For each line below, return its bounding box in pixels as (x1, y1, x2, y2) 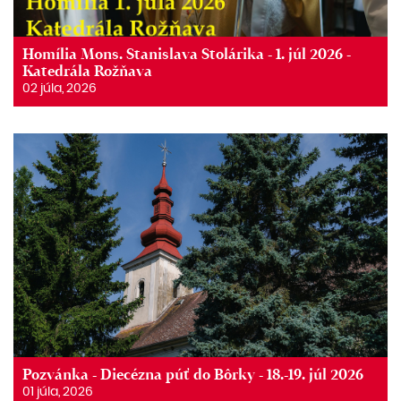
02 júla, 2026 (22, 81, 97, 95)
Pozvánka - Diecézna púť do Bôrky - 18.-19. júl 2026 (22, 364, 363, 384)
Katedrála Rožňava (22, 61, 152, 81)
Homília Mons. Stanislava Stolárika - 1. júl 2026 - (22, 44, 351, 64)
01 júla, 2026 (22, 385, 93, 398)
